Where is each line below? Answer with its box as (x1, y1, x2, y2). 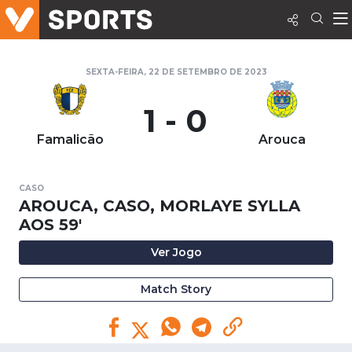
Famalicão (36, 132, 104, 147)
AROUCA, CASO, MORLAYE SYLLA (19, 196, 300, 215)
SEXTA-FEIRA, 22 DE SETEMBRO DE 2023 (85, 67, 267, 77)
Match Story (141, 282, 211, 296)
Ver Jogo (150, 245, 202, 259)
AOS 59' (19, 215, 82, 234)
